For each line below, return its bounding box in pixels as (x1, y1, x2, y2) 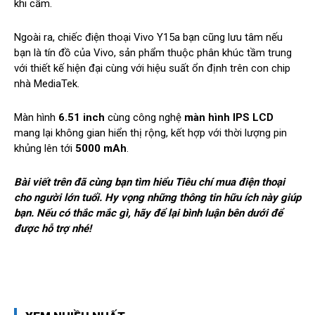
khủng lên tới (14, 142, 75, 155)
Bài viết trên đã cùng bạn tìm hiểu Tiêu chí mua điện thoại (14, 176, 285, 189)
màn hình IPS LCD (184, 111, 274, 124)
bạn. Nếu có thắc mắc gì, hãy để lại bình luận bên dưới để (14, 207, 283, 220)
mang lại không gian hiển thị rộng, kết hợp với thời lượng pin (14, 127, 287, 140)
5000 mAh (75, 142, 127, 155)
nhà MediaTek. (14, 77, 79, 91)
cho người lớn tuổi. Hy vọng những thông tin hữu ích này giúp (14, 191, 301, 205)
